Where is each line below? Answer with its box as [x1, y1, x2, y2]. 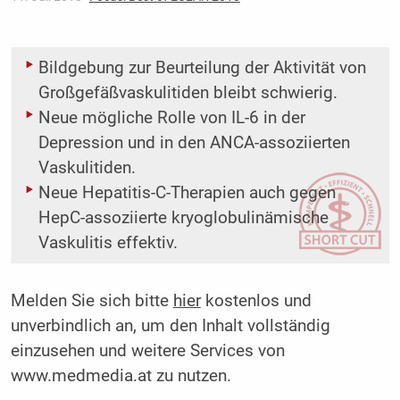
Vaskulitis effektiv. [37, 233, 178, 254]
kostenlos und [200, 291, 312, 312]
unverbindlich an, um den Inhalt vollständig [10, 316, 330, 337]
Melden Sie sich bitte [10, 291, 173, 312]
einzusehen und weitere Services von [10, 341, 285, 362]
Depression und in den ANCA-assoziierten [37, 133, 350, 154]
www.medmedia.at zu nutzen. [10, 366, 231, 387]
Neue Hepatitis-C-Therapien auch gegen [37, 183, 336, 204]
